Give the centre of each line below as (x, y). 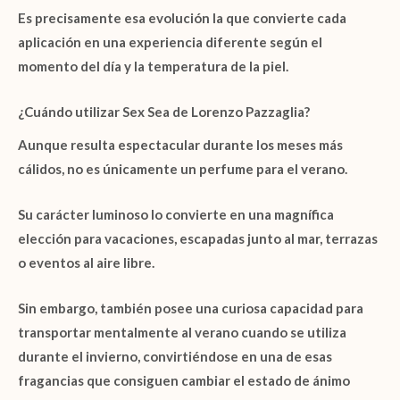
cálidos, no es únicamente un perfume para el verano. (183, 169)
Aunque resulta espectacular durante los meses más (180, 145)
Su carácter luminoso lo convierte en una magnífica (176, 215)
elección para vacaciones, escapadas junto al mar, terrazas (198, 239)
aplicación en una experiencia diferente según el (170, 42)
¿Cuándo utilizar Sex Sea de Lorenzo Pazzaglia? (164, 111)
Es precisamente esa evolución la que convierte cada (182, 17)
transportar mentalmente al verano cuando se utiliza (182, 333)
